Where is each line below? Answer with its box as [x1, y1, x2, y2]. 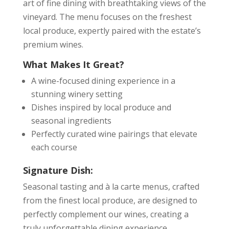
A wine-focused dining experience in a [31, 75, 175, 86]
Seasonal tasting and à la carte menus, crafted [22, 181, 199, 192]
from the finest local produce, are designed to [22, 195, 197, 206]
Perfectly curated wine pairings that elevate [31, 128, 197, 140]
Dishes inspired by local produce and [31, 102, 171, 113]
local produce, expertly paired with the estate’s [22, 25, 201, 36]
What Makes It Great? [22, 58, 124, 71]
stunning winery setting [31, 88, 123, 100]
